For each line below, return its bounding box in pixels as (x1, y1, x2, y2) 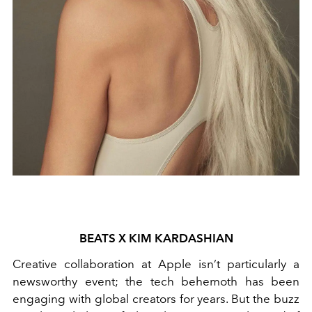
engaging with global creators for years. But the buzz (13, 291, 299, 306)
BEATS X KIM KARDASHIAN (79, 231, 233, 245)
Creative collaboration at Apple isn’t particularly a (13, 256, 299, 271)
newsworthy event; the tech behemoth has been (13, 274, 299, 288)
